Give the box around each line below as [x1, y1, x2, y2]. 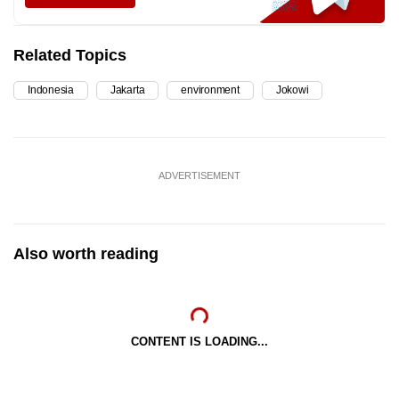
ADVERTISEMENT [159, 170, 240, 182]
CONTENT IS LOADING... [131, 335, 268, 349]
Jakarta [110, 84, 145, 97]
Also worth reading [13, 245, 159, 264]
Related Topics [13, 46, 126, 65]
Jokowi [275, 84, 309, 97]
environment [181, 84, 240, 97]
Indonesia [28, 84, 74, 97]
